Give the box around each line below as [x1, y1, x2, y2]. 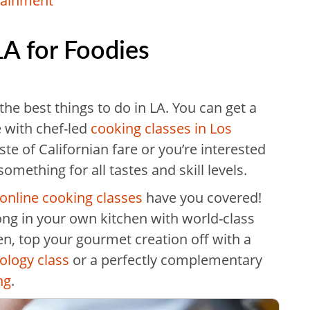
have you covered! [143, 188, 262, 207]
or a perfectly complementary [69, 250, 262, 269]
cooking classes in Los [91, 119, 232, 138]
